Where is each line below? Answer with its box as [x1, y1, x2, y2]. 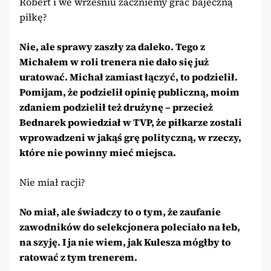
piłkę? [19, 10, 47, 24]
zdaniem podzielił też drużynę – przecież [19, 100, 213, 114]
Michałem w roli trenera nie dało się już [19, 54, 209, 68]
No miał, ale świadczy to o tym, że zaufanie [19, 204, 221, 218]
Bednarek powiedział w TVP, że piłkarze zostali [19, 115, 242, 129]
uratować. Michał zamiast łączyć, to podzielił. [19, 70, 238, 83]
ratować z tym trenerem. [19, 250, 137, 264]
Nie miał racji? [19, 175, 85, 189]
